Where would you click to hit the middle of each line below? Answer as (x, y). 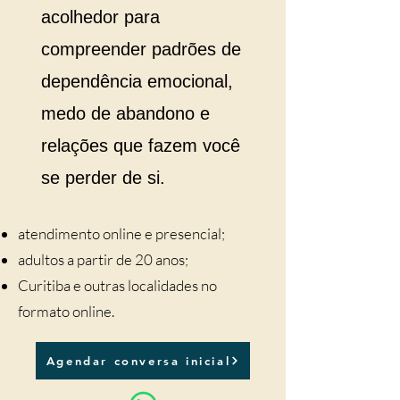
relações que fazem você (141, 146)
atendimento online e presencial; (121, 233)
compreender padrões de (141, 49)
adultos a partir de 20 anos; (103, 259)
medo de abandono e (125, 113)
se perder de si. (103, 178)
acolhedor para (100, 17)
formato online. (66, 311)
